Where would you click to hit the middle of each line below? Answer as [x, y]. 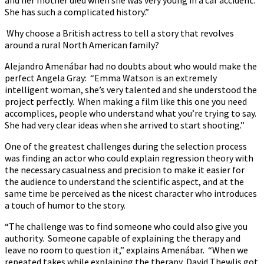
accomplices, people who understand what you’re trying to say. [131, 113]
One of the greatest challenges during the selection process [126, 146]
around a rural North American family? [82, 44]
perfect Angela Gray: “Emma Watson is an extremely [111, 77]
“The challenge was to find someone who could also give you [126, 226]
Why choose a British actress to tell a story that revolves [120, 33]
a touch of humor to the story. [65, 205]
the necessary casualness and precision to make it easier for [125, 169]
